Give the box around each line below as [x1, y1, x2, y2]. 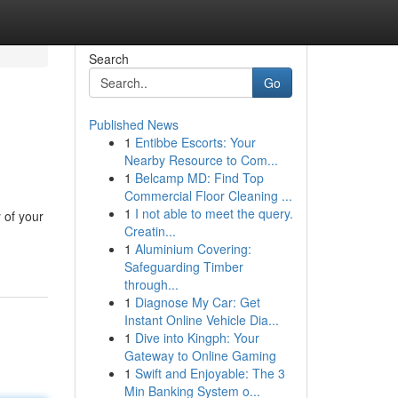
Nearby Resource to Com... [123, 151, 278, 169]
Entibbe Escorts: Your [134, 133, 256, 151]
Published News [88, 115, 179, 133]
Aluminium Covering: [134, 240, 251, 258]
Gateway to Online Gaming [123, 346, 276, 364]
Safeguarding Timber [123, 258, 243, 275]
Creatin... [123, 222, 176, 240]
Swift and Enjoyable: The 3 [134, 364, 285, 382]
